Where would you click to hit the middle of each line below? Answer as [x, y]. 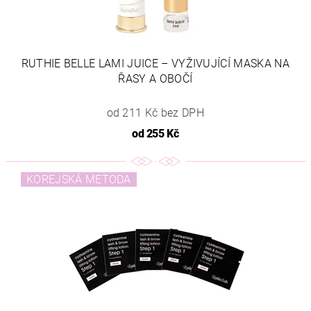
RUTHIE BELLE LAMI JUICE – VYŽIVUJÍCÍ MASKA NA [155, 64]
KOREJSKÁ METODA [79, 180]
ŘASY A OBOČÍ [155, 79]
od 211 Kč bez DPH [155, 113]
